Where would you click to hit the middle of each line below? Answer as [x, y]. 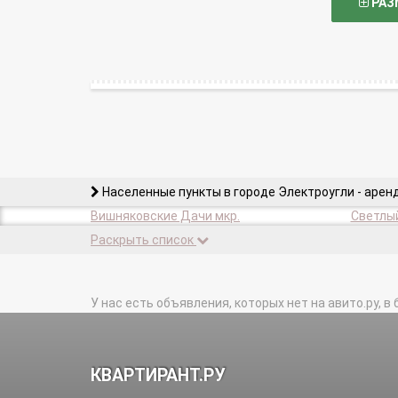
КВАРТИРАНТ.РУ [158, 375]
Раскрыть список [142, 240]
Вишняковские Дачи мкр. [165, 216]
